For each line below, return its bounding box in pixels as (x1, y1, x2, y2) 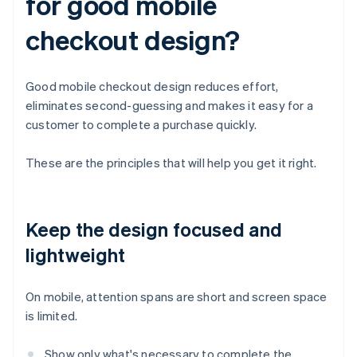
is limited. (25, 308, 78, 324)
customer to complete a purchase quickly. (25, 116, 257, 133)
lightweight (25, 242, 126, 268)
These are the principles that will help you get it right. (25, 155, 317, 171)
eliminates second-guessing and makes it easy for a (25, 97, 314, 114)
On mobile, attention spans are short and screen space (25, 288, 328, 305)
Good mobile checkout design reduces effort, (25, 78, 279, 95)
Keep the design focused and (25, 217, 282, 242)
